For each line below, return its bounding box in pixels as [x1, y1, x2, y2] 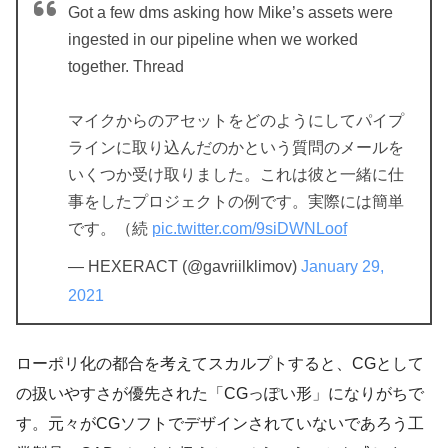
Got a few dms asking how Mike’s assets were [68, 4, 393, 22]
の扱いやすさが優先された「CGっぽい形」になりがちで [16, 385, 424, 403]
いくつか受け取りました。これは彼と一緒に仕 [68, 166, 404, 184]
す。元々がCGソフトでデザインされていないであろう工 [16, 415, 424, 433]
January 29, [301, 258, 384, 276]
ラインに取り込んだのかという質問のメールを [68, 139, 404, 157]
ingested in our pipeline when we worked [68, 31, 358, 49]
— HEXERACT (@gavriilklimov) [68, 258, 301, 276]
